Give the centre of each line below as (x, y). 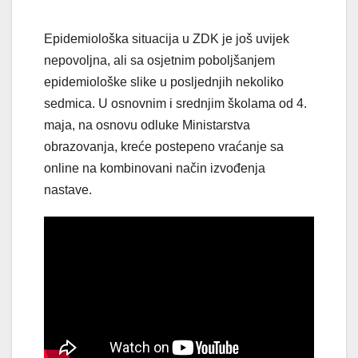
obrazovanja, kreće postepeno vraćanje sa (164, 147)
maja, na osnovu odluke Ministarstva (147, 125)
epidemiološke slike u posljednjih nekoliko (164, 82)
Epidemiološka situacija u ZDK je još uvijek (167, 39)
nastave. (68, 190)
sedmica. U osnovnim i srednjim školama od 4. (175, 104)
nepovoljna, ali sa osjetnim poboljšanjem (159, 61)
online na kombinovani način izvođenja (155, 169)
